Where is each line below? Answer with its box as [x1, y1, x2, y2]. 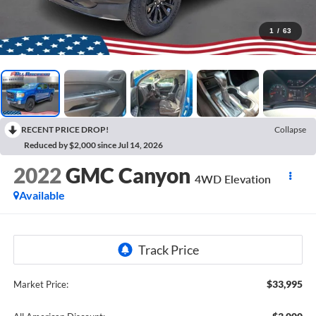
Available [18, 188, 65, 202]
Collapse [274, 123, 306, 135]
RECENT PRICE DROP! [21, 123, 109, 135]
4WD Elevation [194, 172, 271, 186]
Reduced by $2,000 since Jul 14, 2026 [24, 139, 163, 150]
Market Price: [13, 278, 68, 290]
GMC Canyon [65, 162, 190, 188]
